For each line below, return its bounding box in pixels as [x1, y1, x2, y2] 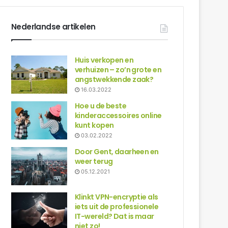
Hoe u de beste [75, 101, 127, 111]
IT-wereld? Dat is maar [75, 211, 154, 221]
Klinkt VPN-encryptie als [75, 192, 158, 202]
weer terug [75, 156, 113, 166]
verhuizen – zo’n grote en [75, 65, 162, 75]
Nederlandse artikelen [11, 21, 96, 32]
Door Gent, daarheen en [75, 147, 159, 157]
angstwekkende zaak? [75, 74, 154, 84]
